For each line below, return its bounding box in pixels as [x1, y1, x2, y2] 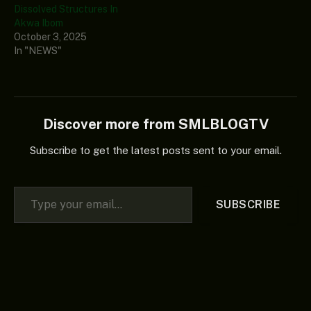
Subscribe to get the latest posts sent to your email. [29, 144, 282, 157]
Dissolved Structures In [14, 3, 118, 15]
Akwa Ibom [14, 17, 63, 28]
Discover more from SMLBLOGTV [42, 116, 269, 133]
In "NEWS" [14, 44, 62, 56]
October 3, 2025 [14, 31, 87, 42]
